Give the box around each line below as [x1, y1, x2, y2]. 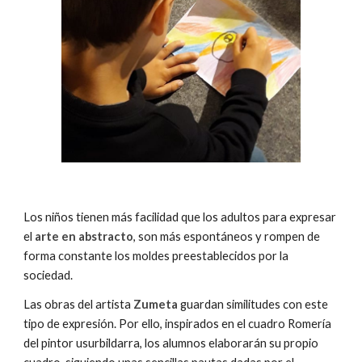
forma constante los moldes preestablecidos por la [23, 249, 289, 263]
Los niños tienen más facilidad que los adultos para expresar [23, 210, 337, 225]
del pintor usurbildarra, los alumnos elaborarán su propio [23, 336, 319, 351]
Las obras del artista [23, 297, 134, 312]
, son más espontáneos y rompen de [133, 229, 321, 244]
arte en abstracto [35, 229, 134, 244]
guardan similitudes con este [178, 297, 329, 312]
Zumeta [133, 297, 179, 312]
